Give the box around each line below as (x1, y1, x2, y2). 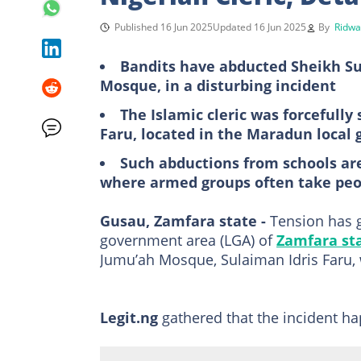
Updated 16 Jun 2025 (213, 19, 306, 34)
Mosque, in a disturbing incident (100, 75, 336, 95)
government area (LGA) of (100, 230, 276, 250)
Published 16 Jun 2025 (114, 19, 213, 34)
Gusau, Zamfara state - (100, 210, 266, 230)
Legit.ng (100, 307, 158, 327)
